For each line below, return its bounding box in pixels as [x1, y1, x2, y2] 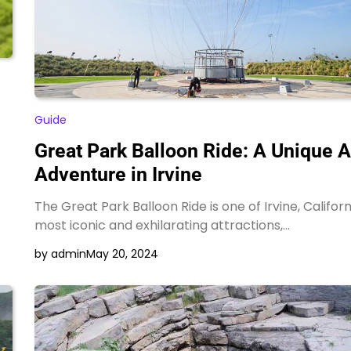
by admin [34, 246, 86, 262]
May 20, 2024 [85, 246, 158, 262]
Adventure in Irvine [34, 163, 202, 186]
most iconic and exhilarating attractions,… [34, 216, 290, 235]
